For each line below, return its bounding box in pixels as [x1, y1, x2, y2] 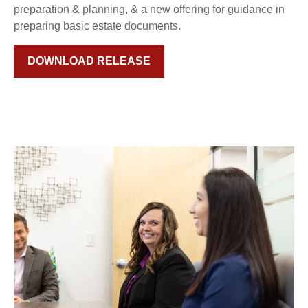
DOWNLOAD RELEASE [27, 55, 151, 67]
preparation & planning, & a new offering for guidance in [14, 3, 285, 16]
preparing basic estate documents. [14, 20, 184, 32]
